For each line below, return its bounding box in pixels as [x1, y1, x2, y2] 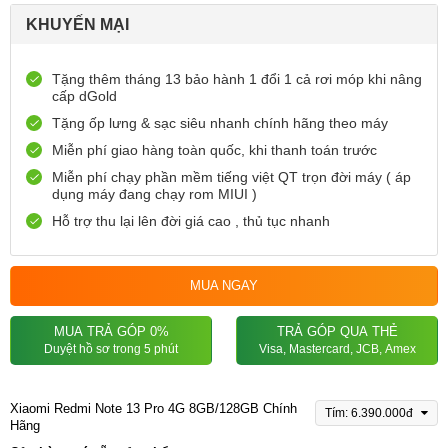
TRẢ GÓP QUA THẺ [276, 324, 398, 340]
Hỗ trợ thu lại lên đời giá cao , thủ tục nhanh [52, 213, 330, 230]
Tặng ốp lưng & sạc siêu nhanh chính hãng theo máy [52, 115, 388, 132]
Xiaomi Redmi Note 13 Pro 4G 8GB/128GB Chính [10, 401, 297, 417]
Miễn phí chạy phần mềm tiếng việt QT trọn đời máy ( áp [52, 169, 411, 186]
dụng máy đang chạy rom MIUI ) [52, 186, 257, 203]
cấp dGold [52, 88, 117, 105]
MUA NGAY [190, 278, 258, 294]
